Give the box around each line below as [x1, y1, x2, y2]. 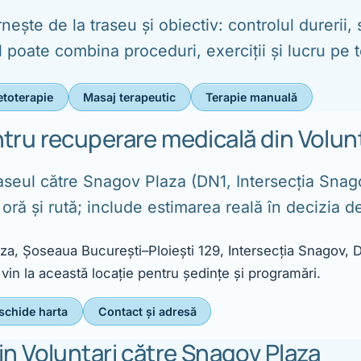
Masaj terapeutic [83, 90, 176, 105]
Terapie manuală [205, 90, 298, 105]
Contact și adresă [98, 305, 197, 319]
